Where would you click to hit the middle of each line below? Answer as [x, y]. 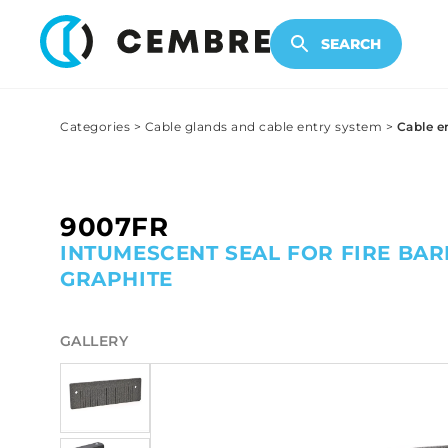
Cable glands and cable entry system [263, 127]
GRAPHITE [116, 279]
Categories [95, 127]
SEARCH [351, 44]
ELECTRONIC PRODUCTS [230, 29]
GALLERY [94, 341]
